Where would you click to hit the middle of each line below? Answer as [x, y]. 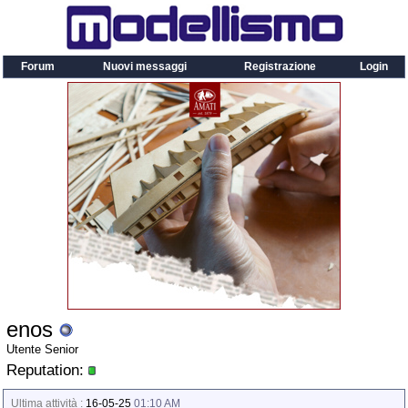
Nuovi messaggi [144, 66]
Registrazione [280, 66]
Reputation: [47, 370]
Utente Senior [42, 349]
